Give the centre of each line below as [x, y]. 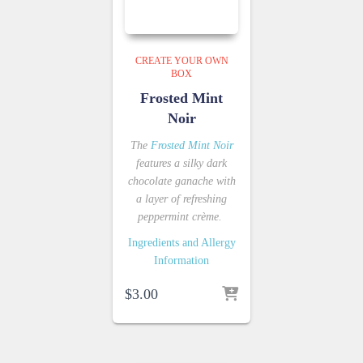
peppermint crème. [181, 216]
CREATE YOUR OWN [181, 60]
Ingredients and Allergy [181, 242]
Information [181, 260]
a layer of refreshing [181, 199]
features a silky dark [181, 163]
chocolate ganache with [181, 181]
